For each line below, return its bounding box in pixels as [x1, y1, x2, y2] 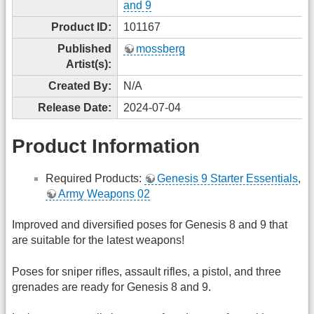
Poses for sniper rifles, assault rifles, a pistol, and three [12, 265, 281, 278]
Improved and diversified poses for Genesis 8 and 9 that [12, 219, 287, 231]
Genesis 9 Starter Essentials [157, 172, 298, 184]
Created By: [48, 79, 111, 92]
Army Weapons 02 [58, 187, 150, 200]
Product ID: [51, 20, 111, 33]
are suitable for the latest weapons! [12, 234, 184, 247]
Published [57, 42, 111, 55]
